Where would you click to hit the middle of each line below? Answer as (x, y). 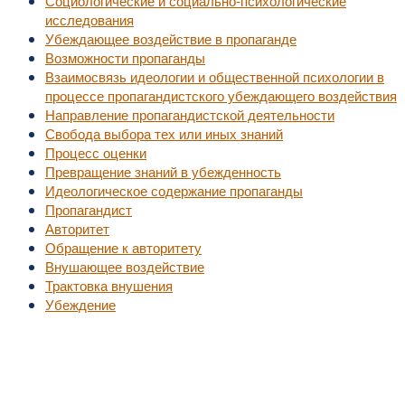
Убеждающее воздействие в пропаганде (171, 38)
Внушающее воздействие (125, 266)
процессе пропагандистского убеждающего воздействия (221, 95)
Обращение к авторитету (123, 247)
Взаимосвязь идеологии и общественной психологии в (215, 76)
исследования (89, 19)
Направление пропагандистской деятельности (190, 114)
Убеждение (80, 304)
